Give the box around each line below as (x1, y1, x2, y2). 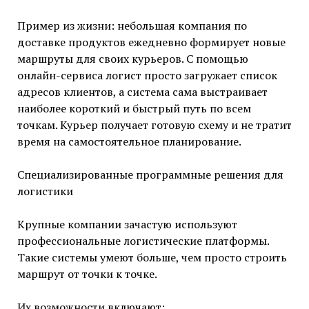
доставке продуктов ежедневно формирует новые (17, 34, 286, 50)
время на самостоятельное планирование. (17, 133, 241, 149)
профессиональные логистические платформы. (17, 232, 269, 248)
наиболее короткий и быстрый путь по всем (17, 100, 251, 116)
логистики (17, 183, 73, 199)
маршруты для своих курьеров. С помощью (17, 50, 248, 66)
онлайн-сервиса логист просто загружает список (17, 67, 277, 83)
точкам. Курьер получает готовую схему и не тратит (17, 117, 292, 132)
